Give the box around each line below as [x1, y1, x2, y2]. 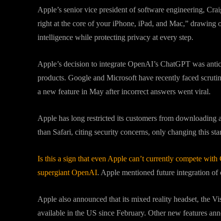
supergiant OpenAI [37, 168, 97, 177]
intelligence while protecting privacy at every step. [37, 33, 193, 41]
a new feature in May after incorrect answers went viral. [37, 87, 211, 96]
